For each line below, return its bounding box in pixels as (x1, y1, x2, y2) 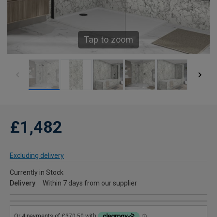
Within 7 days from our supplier (43, 179, 137, 187)
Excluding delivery (10, 152, 64, 160)
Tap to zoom (84, 34, 133, 45)
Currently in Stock (10, 169, 63, 177)
